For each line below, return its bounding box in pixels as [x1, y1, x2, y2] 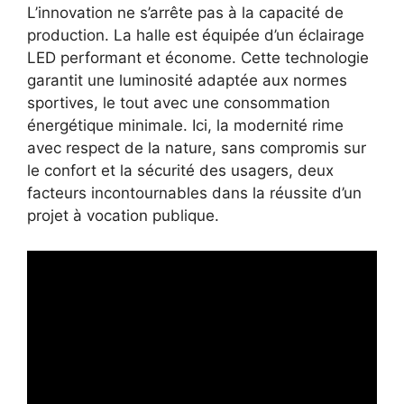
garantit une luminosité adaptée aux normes [27, 71, 347, 90]
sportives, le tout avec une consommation [27, 94, 330, 113]
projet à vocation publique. [27, 207, 219, 225]
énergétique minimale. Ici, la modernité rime [27, 116, 344, 135]
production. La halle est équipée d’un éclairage [27, 26, 364, 45]
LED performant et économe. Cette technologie [27, 49, 369, 68]
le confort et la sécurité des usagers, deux [27, 161, 334, 180]
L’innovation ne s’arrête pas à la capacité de [27, 4, 344, 23]
